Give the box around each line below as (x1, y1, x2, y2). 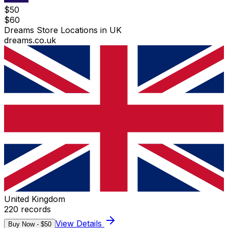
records (18, 204, 51, 214)
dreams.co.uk (4, 35, 56, 45)
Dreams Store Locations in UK (4, 24, 122, 35)
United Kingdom (4, 193, 65, 204)
